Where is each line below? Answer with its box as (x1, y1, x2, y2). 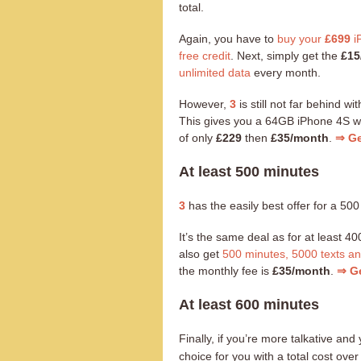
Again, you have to (179, 31, 277, 45)
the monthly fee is (179, 263, 272, 277)
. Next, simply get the (230, 48, 341, 62)
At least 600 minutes (179, 296, 319, 313)
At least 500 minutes (179, 163, 319, 180)
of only (179, 131, 216, 144)
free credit (179, 48, 230, 62)
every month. (251, 65, 321, 79)
